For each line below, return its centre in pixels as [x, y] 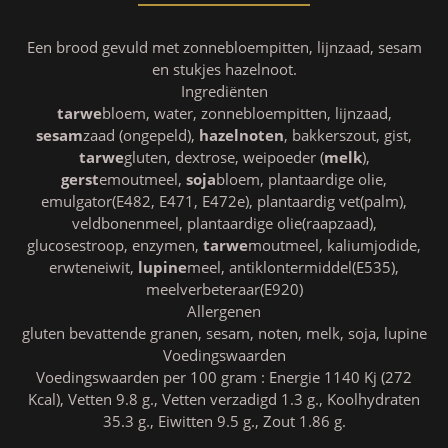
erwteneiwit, [93, 267]
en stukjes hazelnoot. [224, 69]
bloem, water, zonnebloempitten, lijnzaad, [246, 113]
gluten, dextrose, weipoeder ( [223, 157]
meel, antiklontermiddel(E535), [293, 267]
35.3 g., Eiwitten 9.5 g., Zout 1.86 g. [224, 421]
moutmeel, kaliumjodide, [334, 245]
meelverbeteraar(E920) [224, 289]
